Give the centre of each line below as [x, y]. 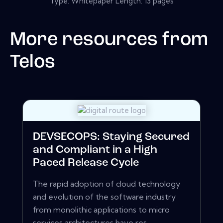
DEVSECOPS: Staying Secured [111, 137]
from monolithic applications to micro [101, 210]
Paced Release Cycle [86, 163]
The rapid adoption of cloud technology [107, 184]
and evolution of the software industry [104, 197]
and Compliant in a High [95, 150]
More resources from [109, 40]
